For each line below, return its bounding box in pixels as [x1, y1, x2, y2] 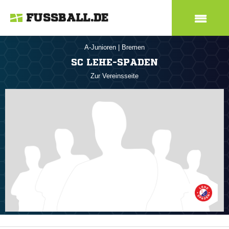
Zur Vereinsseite [90, 72, 139, 80]
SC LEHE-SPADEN [71, 57, 158, 66]
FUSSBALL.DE [26, 12, 109, 24]
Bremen [122, 43, 145, 51]
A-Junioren [84, 43, 118, 51]
